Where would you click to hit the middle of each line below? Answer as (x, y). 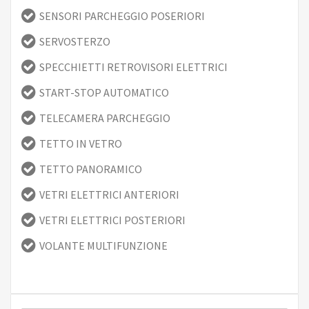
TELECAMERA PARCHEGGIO (105, 118)
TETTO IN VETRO (81, 143)
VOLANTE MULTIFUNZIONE (103, 245)
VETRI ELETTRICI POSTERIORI (112, 220)
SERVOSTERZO (75, 41)
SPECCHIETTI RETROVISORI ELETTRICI (133, 67)
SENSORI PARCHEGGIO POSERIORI (122, 16)
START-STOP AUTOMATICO (104, 92)
